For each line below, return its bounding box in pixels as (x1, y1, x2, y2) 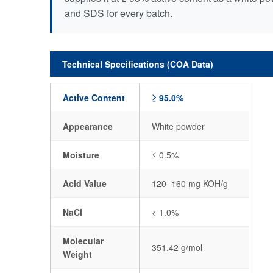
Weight (63, 248, 92, 260)
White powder (152, 120, 205, 132)
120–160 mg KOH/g (152, 177, 228, 190)
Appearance (63, 120, 113, 132)
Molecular (63, 235, 104, 247)
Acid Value (63, 177, 107, 190)
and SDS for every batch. (65, 6, 172, 20)
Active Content (63, 91, 125, 104)
